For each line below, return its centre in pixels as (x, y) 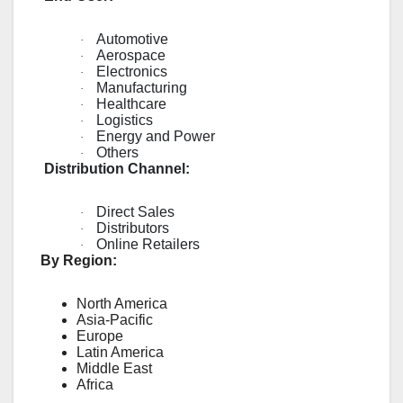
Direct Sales (135, 212)
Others (117, 153)
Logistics (125, 121)
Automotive (132, 40)
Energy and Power (156, 137)
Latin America (120, 353)
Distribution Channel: (117, 169)
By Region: (79, 261)
